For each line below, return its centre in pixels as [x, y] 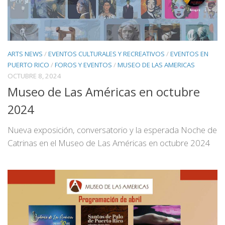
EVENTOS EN [189, 54]
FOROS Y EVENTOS [83, 65]
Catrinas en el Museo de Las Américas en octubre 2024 [109, 143]
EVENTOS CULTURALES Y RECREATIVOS [106, 54]
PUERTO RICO [28, 65]
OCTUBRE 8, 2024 [34, 76]
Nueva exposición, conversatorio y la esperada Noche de [112, 130]
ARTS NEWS [25, 54]
